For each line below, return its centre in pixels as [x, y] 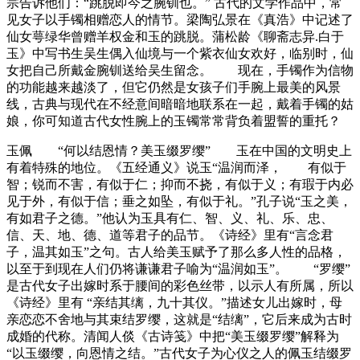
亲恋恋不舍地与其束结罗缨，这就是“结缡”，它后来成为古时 [179, 319]
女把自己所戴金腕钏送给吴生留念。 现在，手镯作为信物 [180, 70]
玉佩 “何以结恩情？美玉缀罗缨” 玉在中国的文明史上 [179, 150]
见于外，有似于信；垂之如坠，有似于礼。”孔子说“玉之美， [179, 201]
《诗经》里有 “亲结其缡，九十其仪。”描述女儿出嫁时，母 [174, 302]
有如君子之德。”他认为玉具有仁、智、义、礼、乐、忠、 [170, 218]
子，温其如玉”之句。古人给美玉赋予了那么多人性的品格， [176, 252]
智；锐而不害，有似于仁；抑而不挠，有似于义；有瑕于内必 [180, 184]
